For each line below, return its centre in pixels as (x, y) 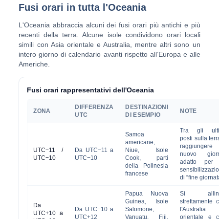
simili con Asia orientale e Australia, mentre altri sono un (109, 44)
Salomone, (140, 209)
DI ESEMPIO (143, 115)
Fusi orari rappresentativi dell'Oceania (91, 90)
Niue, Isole (147, 150)
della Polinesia (147, 166)
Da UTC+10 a (94, 209)
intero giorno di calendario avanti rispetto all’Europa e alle (109, 54)
